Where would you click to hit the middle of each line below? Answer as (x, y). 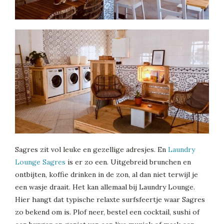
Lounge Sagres (40, 162)
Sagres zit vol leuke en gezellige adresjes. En (91, 149)
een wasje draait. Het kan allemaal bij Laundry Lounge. (105, 187)
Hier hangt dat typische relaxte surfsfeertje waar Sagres (110, 199)
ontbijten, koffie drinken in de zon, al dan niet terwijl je (106, 174)
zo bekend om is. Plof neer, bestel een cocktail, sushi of (107, 212)
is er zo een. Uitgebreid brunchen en (128, 162)
